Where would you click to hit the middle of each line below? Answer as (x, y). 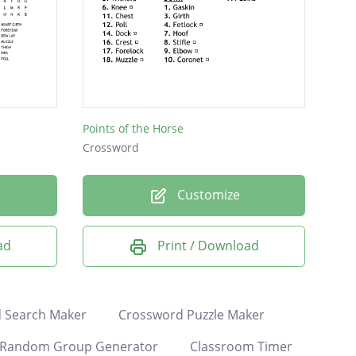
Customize (207, 195)
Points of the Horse (133, 129)
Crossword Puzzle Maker (191, 314)
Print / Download (208, 246)
